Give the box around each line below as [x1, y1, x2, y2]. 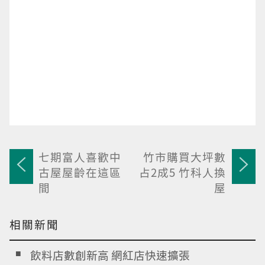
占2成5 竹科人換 [139, 164, 226, 180]
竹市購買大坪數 [143, 148, 226, 165]
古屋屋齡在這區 [38, 164, 121, 180]
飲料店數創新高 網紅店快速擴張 [30, 247, 190, 263]
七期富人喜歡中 [38, 148, 121, 165]
